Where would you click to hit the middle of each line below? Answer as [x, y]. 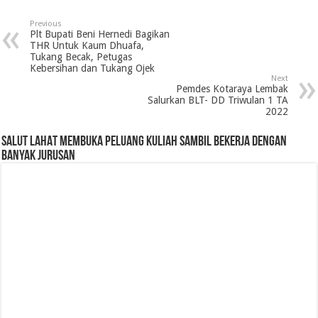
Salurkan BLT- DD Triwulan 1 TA [218, 100]
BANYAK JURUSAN [39, 156]
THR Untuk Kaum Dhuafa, [87, 45]
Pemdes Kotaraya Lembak [232, 88]
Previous [46, 23]
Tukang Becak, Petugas [81, 56]
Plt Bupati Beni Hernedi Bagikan [100, 34]
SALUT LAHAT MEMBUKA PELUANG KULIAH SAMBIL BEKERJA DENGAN [144, 142]
